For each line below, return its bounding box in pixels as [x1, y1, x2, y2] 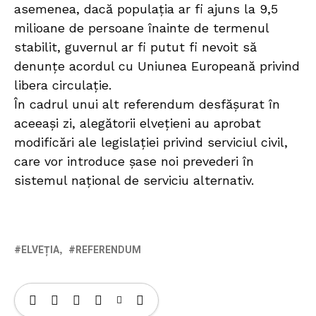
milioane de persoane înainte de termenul [14, 20, 269, 36]
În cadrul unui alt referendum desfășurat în [14, 97, 280, 112]
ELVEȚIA [21, 243, 59, 258]
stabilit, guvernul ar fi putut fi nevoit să [14, 39, 257, 55]
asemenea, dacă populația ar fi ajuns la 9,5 [14, 1, 278, 17]
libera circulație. [14, 78, 111, 93]
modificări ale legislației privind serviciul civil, [14, 135, 288, 150]
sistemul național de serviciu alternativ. [14, 173, 254, 188]
